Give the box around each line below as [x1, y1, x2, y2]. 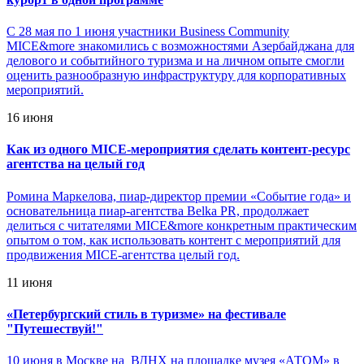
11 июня [6, 275, 52, 289]
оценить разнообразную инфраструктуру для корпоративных [6, 67, 346, 82]
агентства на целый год [6, 157, 145, 171]
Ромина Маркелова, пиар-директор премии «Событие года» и [6, 188, 351, 203]
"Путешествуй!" [6, 321, 103, 336]
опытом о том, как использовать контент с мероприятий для [6, 232, 340, 247]
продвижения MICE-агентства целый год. [6, 247, 240, 262]
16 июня [6, 110, 53, 124]
